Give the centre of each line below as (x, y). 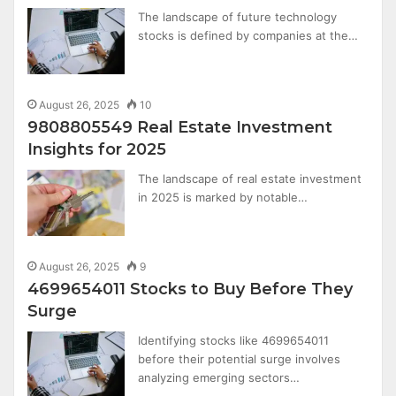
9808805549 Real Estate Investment (180, 127)
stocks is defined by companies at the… (248, 35)
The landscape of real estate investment (250, 179)
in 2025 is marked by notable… (223, 197)
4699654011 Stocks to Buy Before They (190, 289)
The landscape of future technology (238, 17)
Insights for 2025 (97, 149)
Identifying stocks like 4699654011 (234, 340)
